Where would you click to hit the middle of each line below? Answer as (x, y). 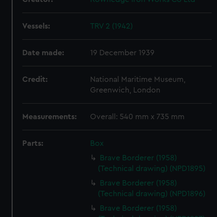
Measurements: (50, 117)
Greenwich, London (125, 90)
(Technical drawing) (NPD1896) (152, 194)
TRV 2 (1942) (112, 26)
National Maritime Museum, (138, 79)
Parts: (33, 143)
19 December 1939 (123, 53)
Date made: (43, 53)
